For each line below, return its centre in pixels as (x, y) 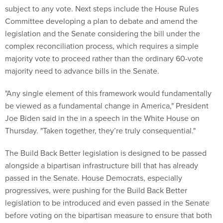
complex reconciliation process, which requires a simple (102, 46)
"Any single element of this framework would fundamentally (108, 93)
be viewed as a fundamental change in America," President (107, 105)
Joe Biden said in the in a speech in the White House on (102, 118)
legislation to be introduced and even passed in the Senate (107, 202)
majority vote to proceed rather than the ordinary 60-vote (104, 58)
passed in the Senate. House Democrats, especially (94, 177)
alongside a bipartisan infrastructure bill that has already (102, 165)
